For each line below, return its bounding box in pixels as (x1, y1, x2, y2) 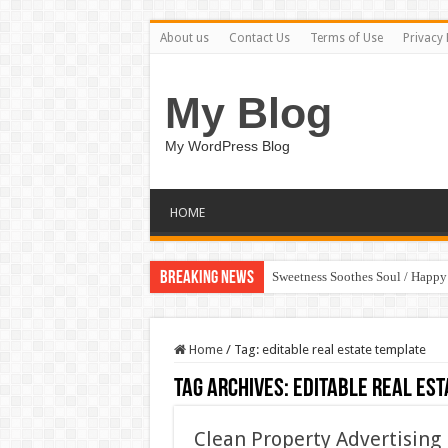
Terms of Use (309, 31, 383, 45)
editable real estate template (261, 342, 426, 357)
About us (159, 31, 209, 45)
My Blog (164, 89, 332, 137)
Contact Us (228, 31, 290, 45)
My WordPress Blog (164, 138, 290, 154)
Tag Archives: (173, 376, 293, 403)
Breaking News (159, 269, 254, 288)
